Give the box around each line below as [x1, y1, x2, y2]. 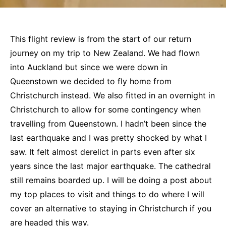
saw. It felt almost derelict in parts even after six [10, 147, 195, 157]
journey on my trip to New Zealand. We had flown [10, 48, 200, 58]
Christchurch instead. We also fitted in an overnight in [10, 90, 215, 100]
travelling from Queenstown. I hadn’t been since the [10, 119, 206, 129]
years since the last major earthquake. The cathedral [10, 161, 211, 171]
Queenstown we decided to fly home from [10, 76, 172, 86]
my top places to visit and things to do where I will [10, 189, 204, 199]
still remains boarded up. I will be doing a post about [10, 175, 212, 185]
